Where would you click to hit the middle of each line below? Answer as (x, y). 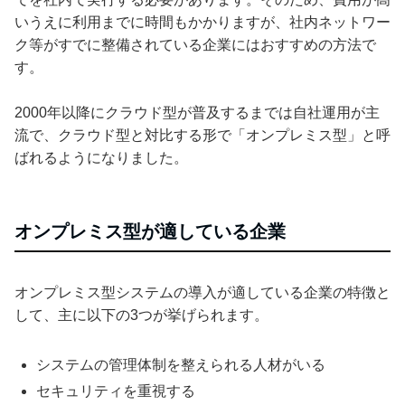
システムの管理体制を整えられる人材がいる (181, 365)
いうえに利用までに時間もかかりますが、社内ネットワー (202, 23)
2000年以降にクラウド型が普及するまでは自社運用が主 (197, 113)
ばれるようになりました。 (101, 158)
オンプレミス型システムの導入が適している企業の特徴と (202, 293)
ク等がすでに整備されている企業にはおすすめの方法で (195, 45)
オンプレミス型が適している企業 (150, 232)
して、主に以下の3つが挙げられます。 (141, 316)
